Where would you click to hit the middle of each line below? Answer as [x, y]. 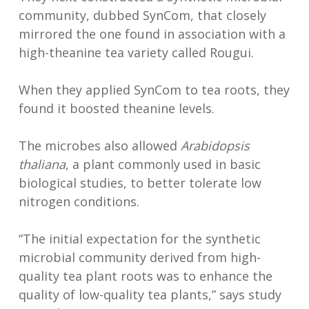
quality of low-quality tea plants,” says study [150, 295]
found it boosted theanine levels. [118, 108]
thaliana [42, 164]
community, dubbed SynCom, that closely [142, 15]
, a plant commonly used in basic [163, 164]
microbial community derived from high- [139, 257]
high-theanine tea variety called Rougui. [138, 52]
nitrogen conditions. [79, 201]
